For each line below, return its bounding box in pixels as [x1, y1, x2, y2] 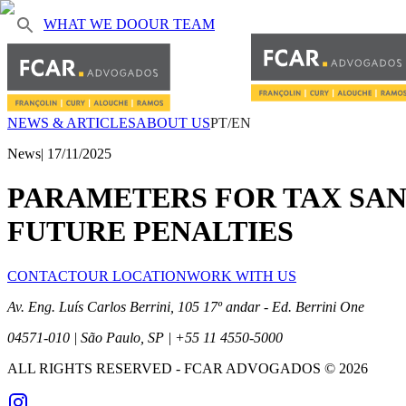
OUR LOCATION [77, 267, 187, 284]
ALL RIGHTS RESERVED [7, 360, 172, 376]
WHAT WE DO [43, 15, 138, 32]
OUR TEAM [138, 15, 215, 32]
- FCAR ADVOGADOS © [172, 360, 339, 376]
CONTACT [7, 267, 77, 284]
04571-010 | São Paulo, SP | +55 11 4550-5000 [7, 329, 283, 345]
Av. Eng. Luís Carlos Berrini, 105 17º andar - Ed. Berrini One [7, 298, 364, 314]
